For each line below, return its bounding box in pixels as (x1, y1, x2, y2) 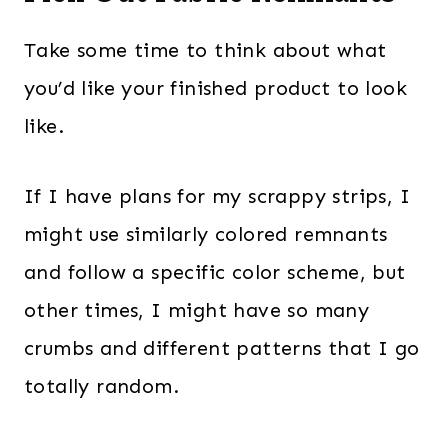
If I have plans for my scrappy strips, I (24, 183, 410, 208)
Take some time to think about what (24, 37, 387, 62)
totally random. (24, 373, 186, 398)
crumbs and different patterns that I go (24, 335, 420, 360)
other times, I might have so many (24, 297, 370, 322)
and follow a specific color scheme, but (24, 259, 406, 284)
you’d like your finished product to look (24, 75, 407, 100)
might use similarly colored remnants (24, 221, 388, 246)
